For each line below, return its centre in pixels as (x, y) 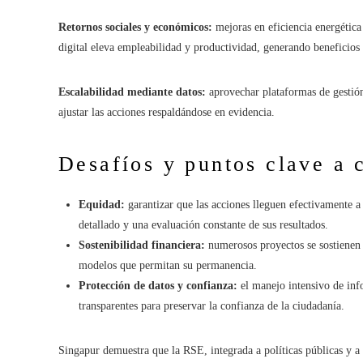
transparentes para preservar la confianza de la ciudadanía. (211, 305)
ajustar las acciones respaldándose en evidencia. (167, 112)
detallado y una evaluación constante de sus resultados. (203, 224)
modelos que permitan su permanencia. (168, 265)
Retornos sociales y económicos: (135, 27)
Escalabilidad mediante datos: (132, 92)
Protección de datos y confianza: (158, 285)
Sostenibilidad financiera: (142, 245)
